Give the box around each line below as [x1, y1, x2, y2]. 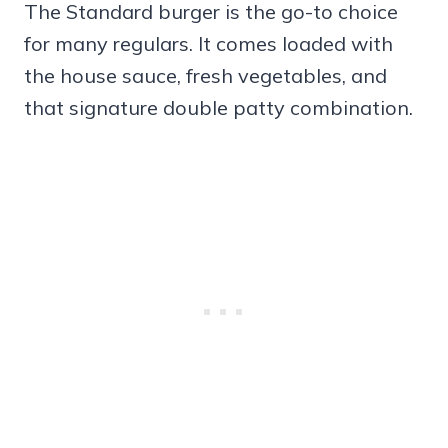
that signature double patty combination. [24, 94, 413, 120]
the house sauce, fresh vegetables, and [24, 62, 387, 88]
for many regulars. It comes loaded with [24, 30, 393, 56]
